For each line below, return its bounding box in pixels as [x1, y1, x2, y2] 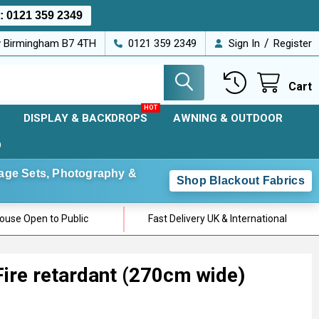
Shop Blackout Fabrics [176, 174, 305, 187]
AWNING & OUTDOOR [172, 112, 283, 125]
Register [273, 37, 312, 50]
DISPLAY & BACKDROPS [23, 112, 147, 125]
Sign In [229, 37, 260, 50]
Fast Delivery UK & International [148, 213, 288, 224]
